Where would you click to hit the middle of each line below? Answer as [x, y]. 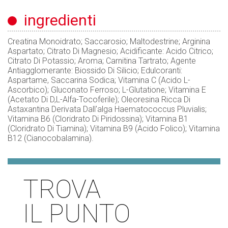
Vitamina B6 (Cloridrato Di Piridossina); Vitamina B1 [98, 119]
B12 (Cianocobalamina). [51, 138]
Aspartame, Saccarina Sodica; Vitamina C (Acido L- [99, 80]
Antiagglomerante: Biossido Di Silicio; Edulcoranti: [95, 71]
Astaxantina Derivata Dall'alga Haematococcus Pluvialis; [107, 109]
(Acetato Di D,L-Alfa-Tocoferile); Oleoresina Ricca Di [99, 100]
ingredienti [56, 20]
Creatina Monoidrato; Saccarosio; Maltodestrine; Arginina [109, 42]
